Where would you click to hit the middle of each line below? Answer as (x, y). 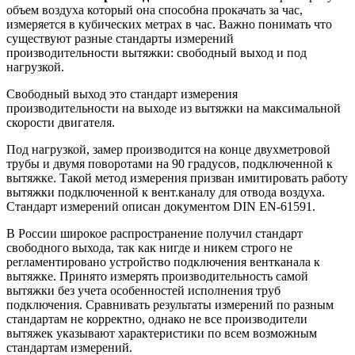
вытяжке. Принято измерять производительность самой (157, 277)
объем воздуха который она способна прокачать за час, (155, 10)
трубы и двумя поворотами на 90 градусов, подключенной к (170, 164)
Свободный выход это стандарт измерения (122, 94)
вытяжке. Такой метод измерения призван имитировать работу (177, 178)
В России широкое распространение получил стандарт (155, 234)
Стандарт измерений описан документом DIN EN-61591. (161, 207)
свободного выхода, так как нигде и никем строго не (149, 248)
